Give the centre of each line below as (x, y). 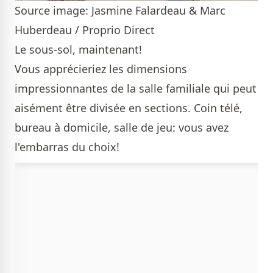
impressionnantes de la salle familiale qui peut (136, 88)
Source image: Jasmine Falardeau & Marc (120, 10)
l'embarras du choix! (69, 147)
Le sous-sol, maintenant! (78, 49)
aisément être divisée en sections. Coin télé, (129, 108)
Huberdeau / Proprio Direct (85, 30)
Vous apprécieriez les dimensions (101, 69)
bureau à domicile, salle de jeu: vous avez (122, 127)
